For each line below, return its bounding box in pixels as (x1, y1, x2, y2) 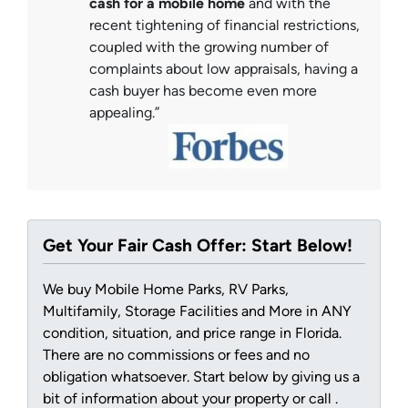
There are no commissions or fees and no (43, 346, 310, 364)
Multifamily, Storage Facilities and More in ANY (43, 302, 352, 321)
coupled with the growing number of (89, 38, 329, 56)
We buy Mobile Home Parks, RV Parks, (43, 280, 289, 299)
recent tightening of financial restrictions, (89, 16, 360, 35)
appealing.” (89, 104, 159, 122)
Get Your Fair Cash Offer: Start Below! (43, 235, 352, 257)
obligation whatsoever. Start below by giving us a (43, 368, 360, 386)
